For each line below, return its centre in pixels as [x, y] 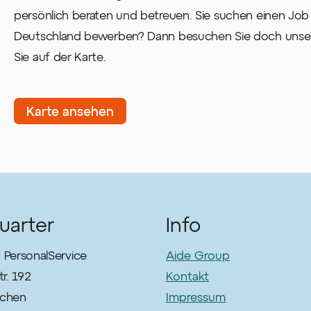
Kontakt [187, 276]
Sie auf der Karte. [60, 57]
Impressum [196, 297]
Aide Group [198, 255]
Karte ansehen [70, 111]
